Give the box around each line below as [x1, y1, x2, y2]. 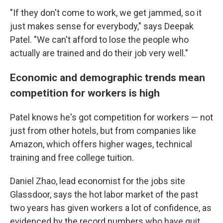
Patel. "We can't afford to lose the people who [10, 34, 189, 45]
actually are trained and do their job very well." [10, 47, 188, 58]
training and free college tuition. [10, 152, 134, 163]
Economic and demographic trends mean [10, 71, 205, 84]
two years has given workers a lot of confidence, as [10, 202, 212, 213]
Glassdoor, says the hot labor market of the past [10, 189, 198, 200]
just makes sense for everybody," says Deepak [10, 20, 194, 31]
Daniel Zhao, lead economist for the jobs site [10, 175, 185, 186]
